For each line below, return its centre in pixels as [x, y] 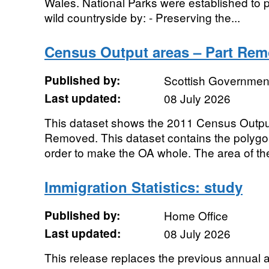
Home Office [196, 215]
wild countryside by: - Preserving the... [142, 17]
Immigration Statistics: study [143, 187]
